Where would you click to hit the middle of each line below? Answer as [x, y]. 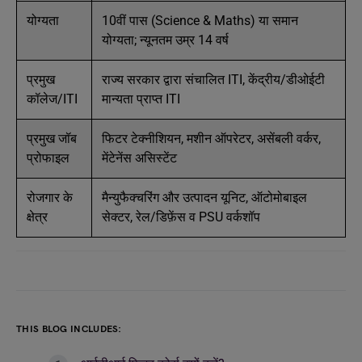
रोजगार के [50, 198]
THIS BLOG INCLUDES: [69, 329]
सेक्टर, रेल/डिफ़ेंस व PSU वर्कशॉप [181, 217]
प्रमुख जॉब [52, 139]
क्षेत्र [37, 217]
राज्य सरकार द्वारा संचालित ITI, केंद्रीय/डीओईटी [213, 80]
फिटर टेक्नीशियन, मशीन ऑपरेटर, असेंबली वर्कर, [211, 139]
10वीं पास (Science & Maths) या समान [200, 21]
